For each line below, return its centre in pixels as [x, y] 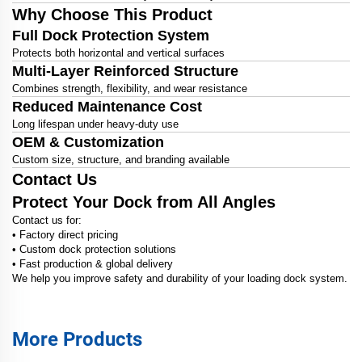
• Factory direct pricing [65, 235]
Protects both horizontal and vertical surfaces [118, 53]
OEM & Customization [88, 143]
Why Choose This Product [112, 15]
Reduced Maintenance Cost [107, 107]
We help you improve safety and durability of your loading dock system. [180, 279]
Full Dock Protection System [111, 36]
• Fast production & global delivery [93, 264]
